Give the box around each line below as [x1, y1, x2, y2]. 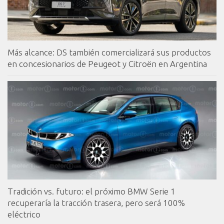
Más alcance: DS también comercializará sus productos [7, 47, 211, 57]
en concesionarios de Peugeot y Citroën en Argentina [7, 59, 207, 69]
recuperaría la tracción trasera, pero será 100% [7, 198, 185, 208]
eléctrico [7, 209, 40, 219]
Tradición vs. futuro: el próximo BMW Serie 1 [7, 186, 175, 196]
